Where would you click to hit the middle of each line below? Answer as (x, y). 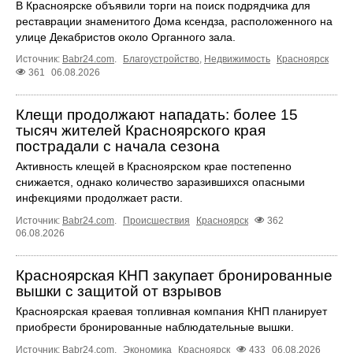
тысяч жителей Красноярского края (141, 131)
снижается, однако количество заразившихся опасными (160, 182)
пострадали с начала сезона (118, 147)
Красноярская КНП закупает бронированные (174, 276)
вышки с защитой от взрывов (119, 292)
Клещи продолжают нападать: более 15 (157, 115)
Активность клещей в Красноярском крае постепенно (154, 167)
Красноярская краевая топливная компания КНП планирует (171, 312)
